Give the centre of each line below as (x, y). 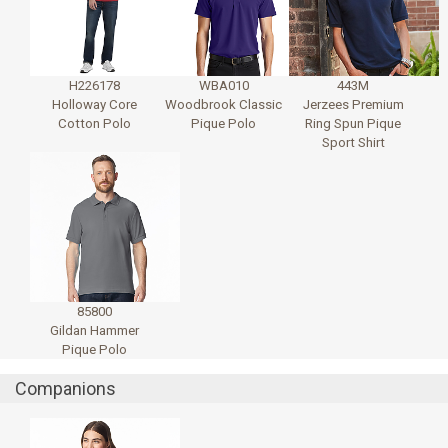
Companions (65, 388)
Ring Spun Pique (353, 123)
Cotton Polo (95, 123)
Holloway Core (95, 104)
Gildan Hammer (95, 330)
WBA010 (223, 85)
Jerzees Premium (353, 104)
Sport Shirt (353, 142)
